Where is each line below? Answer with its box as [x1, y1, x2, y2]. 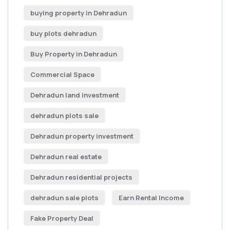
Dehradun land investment [30, 90, 119, 100]
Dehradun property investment [30, 131, 133, 141]
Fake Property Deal [30, 214, 93, 223]
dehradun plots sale [30, 111, 99, 120]
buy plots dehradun [30, 29, 97, 38]
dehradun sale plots [30, 193, 99, 202]
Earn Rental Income [119, 193, 184, 202]
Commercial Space [30, 70, 94, 79]
